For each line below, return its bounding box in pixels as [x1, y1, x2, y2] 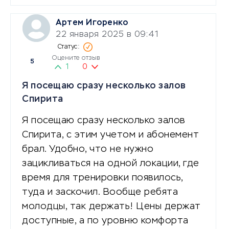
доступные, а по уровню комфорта [22, 216, 189, 225]
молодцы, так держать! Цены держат [22, 201, 201, 211]
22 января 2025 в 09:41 [56, 30, 158, 39]
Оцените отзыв [52, 55, 100, 61]
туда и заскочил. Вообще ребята [22, 187, 178, 197]
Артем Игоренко [56, 18, 128, 27]
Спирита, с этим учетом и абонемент [22, 130, 199, 140]
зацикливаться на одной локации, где [22, 158, 199, 168]
